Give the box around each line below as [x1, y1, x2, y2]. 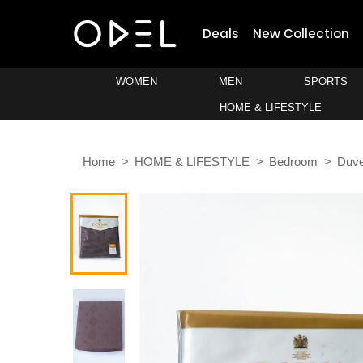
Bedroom [269, 155, 318, 169]
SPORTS [304, 75, 348, 88]
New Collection [253, 25, 350, 42]
